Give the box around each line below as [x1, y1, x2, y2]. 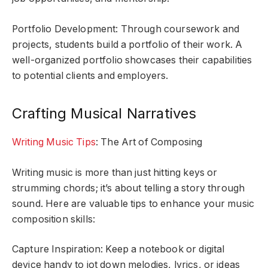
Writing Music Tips [12, 136, 96, 148]
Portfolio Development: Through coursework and [12, 23, 240, 35]
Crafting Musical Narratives [12, 105, 197, 123]
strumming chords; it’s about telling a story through [12, 182, 245, 194]
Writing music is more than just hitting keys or [12, 166, 218, 178]
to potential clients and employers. [12, 69, 169, 81]
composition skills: [12, 213, 96, 225]
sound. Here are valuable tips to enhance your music [12, 197, 255, 209]
